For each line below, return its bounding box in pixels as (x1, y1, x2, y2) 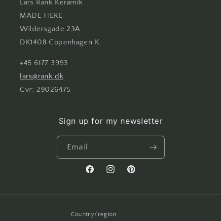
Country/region (71, 211, 117, 218)
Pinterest (126, 170, 154, 179)
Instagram (105, 170, 138, 179)
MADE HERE (20, 11, 63, 20)
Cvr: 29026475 (20, 85, 71, 94)
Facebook (84, 170, 115, 179)
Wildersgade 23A (20, 25, 80, 33)
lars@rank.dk (20, 72, 64, 80)
